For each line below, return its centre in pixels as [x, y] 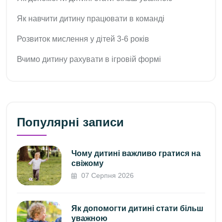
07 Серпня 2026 [107, 175]
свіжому [87, 163]
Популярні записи [70, 122]
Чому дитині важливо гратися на [136, 153]
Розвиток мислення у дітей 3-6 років [83, 39]
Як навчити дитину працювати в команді [91, 19]
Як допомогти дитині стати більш [137, 208]
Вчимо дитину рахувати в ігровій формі [89, 59]
